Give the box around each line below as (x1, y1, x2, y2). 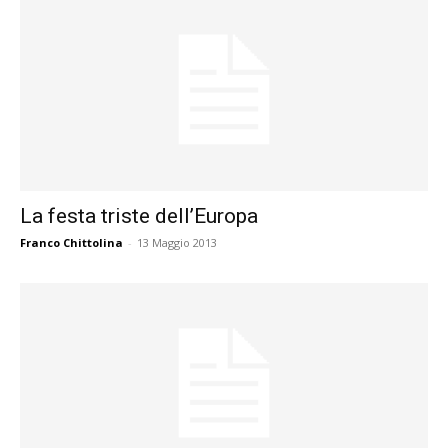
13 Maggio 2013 (137, 234, 217, 250)
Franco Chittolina (20, 234, 123, 250)
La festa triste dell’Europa (20, 203, 258, 228)
